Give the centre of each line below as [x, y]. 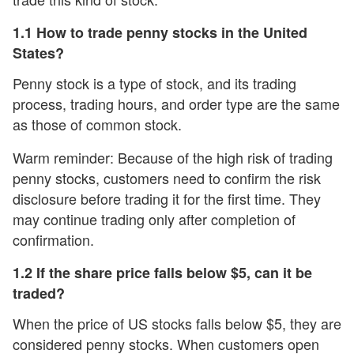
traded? [39, 293]
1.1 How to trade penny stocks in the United [160, 32]
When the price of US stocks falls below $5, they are [177, 323]
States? [38, 53]
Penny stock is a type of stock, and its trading [154, 83]
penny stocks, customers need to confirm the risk [167, 178]
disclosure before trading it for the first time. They [167, 198]
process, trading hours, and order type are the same [176, 104]
